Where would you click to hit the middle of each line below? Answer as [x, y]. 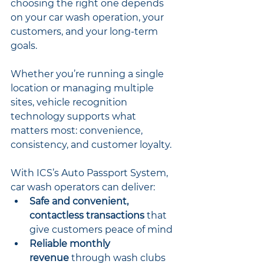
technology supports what [75, 116]
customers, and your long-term [85, 31]
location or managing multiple [83, 88]
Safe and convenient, [80, 201]
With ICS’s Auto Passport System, [90, 173]
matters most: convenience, [78, 130]
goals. [24, 45]
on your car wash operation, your [88, 17]
